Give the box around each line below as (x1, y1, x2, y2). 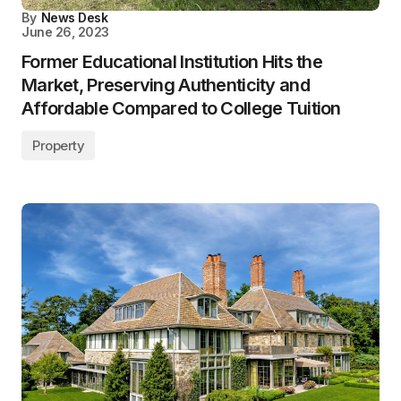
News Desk (40, 10, 108, 26)
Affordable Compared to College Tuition (21, 98, 341, 120)
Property (32, 137, 85, 155)
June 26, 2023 (21, 24, 109, 40)
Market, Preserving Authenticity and (21, 74, 310, 97)
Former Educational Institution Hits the (21, 51, 322, 73)
